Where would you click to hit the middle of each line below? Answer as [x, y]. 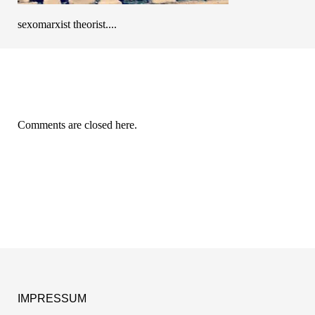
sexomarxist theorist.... [67, 25]
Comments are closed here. [77, 125]
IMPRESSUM [52, 299]
